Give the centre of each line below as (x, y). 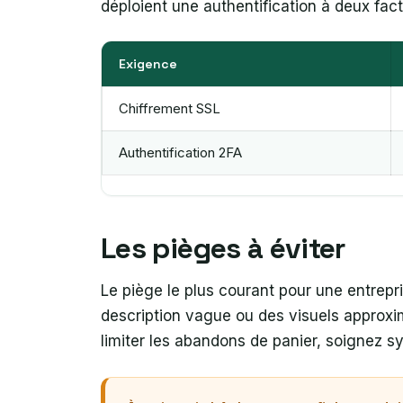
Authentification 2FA (180, 152)
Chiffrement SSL (170, 108)
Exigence (148, 63)
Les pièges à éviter (227, 249)
